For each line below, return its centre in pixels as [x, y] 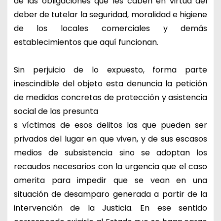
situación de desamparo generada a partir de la [110, 194]
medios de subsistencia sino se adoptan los [110, 152]
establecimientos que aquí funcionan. [87, 42]
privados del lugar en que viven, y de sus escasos [110, 139]
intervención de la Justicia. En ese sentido [110, 208]
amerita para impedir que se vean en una [110, 180]
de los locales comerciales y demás [110, 28]
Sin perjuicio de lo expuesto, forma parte [110, 70]
